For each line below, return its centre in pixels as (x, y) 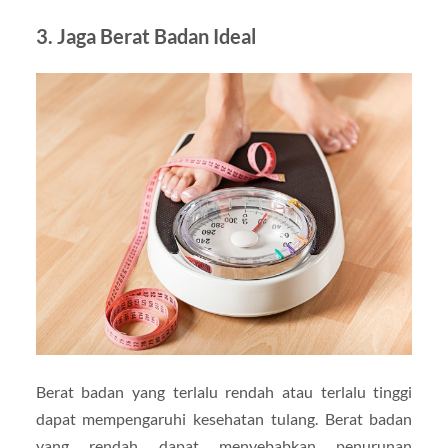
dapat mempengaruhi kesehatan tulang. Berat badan (224, 419)
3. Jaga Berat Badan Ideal (145, 35)
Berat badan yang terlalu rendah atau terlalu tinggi (224, 392)
